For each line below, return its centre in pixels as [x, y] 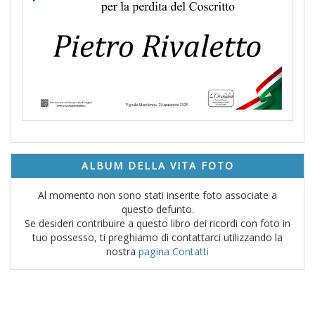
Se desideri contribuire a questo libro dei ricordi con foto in [157, 224]
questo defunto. [157, 210]
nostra [122, 252]
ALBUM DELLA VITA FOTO [157, 166]
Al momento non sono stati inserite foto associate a [157, 195]
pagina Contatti [174, 252]
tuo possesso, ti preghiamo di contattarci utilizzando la [157, 238]
